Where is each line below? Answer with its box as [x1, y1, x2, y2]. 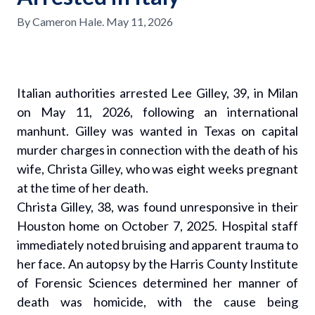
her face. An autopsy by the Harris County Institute [17, 256, 298, 271]
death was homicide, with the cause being [17, 294, 298, 309]
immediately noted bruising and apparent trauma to [17, 237, 298, 252]
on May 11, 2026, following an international [17, 104, 298, 120]
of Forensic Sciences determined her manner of [17, 275, 298, 290]
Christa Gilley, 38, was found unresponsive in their [17, 199, 298, 214]
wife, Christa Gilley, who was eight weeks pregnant [17, 161, 298, 176]
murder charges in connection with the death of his [17, 142, 298, 157]
